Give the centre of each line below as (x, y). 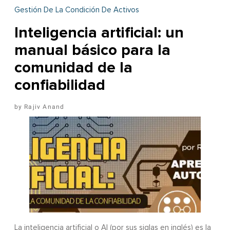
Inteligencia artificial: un (99, 33)
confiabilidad (60, 85)
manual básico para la (92, 50)
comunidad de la (73, 68)
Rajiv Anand (44, 107)
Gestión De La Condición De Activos (76, 10)
